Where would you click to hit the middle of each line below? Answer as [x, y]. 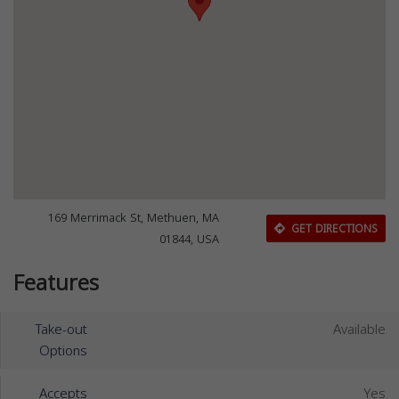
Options [63, 351]
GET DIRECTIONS [332, 228]
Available [359, 330]
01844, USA [190, 240]
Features [56, 283]
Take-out [61, 330]
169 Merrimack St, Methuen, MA [134, 218]
